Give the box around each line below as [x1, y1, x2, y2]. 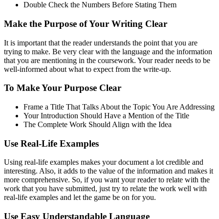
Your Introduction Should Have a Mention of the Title [23, 111, 189, 120]
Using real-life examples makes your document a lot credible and [4, 158, 203, 167]
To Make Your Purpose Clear [4, 83, 121, 93]
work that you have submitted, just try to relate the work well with [4, 184, 207, 193]
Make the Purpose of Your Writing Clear [4, 18, 167, 29]
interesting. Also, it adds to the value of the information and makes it [4, 167, 213, 175]
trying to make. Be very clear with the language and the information [4, 47, 212, 56]
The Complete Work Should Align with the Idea [23, 120, 172, 129]
